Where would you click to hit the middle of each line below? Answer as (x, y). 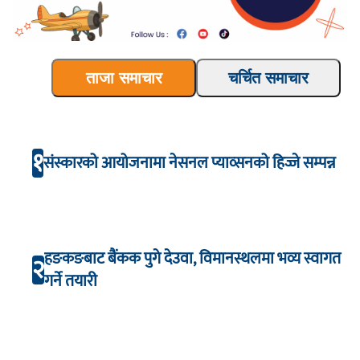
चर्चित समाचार (268, 78)
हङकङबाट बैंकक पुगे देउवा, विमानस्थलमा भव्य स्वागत (192, 258)
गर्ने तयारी (71, 281)
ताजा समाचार (124, 78)
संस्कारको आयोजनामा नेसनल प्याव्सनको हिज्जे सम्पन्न (191, 163)
